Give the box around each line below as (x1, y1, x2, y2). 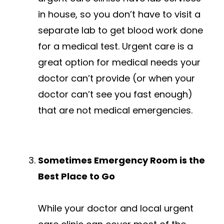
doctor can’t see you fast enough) (38, 88, 192, 101)
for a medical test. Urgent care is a (38, 40, 193, 53)
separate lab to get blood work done (38, 24, 203, 37)
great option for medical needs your (38, 56, 200, 69)
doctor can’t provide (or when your (38, 72, 195, 85)
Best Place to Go (38, 170, 115, 183)
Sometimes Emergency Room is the (38, 154, 205, 167)
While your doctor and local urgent (38, 202, 193, 215)
